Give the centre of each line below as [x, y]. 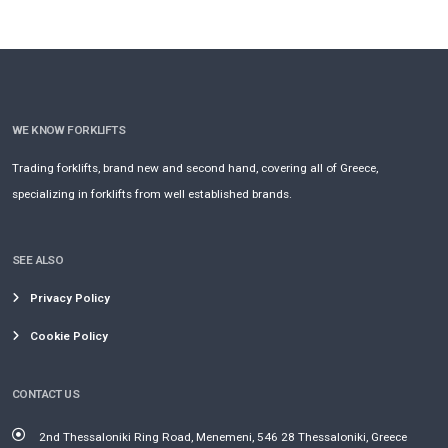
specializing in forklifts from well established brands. [152, 194]
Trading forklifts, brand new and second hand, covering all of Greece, [195, 168]
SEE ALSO [38, 260]
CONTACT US [46, 394]
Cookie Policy [69, 336]
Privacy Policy [70, 298]
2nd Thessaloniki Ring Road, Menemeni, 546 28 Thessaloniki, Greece [223, 437]
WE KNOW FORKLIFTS [69, 130]
